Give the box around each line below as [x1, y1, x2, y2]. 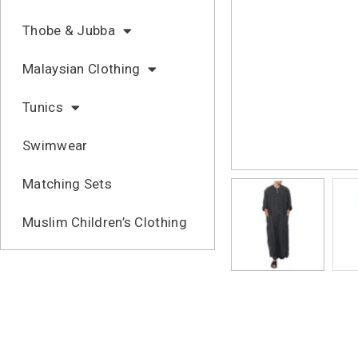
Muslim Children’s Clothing [22, 214, 187, 230]
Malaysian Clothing [22, 61, 141, 77]
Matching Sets [22, 176, 112, 192]
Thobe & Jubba [22, 22, 115, 38]
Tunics [22, 99, 63, 115]
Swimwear [22, 137, 88, 153]
